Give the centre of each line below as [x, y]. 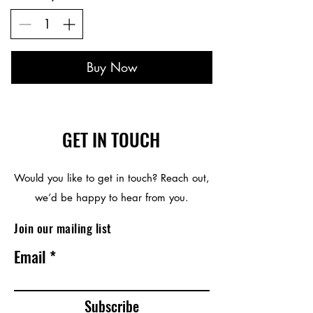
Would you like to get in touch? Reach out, [112, 178]
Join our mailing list [63, 228]
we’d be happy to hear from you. [112, 197]
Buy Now [112, 67]
